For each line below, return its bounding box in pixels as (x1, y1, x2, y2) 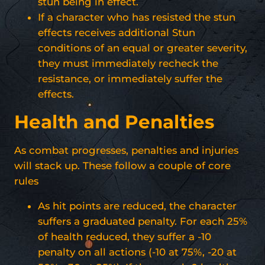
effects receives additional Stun (38, 26, 195, 38)
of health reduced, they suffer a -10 (38, 230, 211, 243)
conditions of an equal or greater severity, (38, 41, 247, 54)
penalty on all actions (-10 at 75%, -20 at (38, 245, 237, 258)
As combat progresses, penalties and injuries (14, 144, 238, 156)
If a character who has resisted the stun (38, 11, 235, 23)
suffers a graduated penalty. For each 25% (38, 215, 247, 227)
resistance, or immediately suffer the (38, 72, 222, 85)
